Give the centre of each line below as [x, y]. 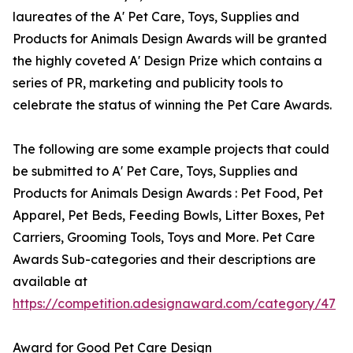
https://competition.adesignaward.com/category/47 [174, 304]
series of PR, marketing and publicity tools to [148, 83]
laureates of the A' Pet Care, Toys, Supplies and [156, 17]
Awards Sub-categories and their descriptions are [164, 260]
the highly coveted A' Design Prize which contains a [167, 61]
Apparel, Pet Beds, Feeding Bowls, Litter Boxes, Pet [169, 216]
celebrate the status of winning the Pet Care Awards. [172, 105]
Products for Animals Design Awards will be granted [170, 39]
